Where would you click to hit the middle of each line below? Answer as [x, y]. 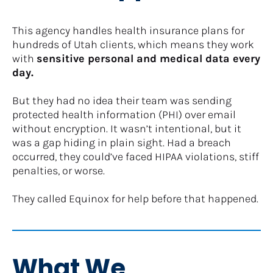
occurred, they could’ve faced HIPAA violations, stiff [136, 156]
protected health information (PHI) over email [124, 114]
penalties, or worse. [58, 170]
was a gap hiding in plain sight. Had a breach [122, 142]
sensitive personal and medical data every [148, 58]
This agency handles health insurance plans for [128, 30]
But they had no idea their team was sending [122, 100]
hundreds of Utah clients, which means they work [133, 44]
